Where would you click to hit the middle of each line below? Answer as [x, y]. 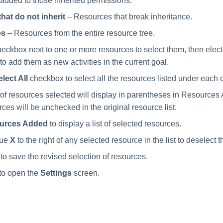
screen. [86, 173]
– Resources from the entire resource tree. [80, 33]
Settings [56, 173]
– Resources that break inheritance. [129, 16]
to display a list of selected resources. [114, 123]
